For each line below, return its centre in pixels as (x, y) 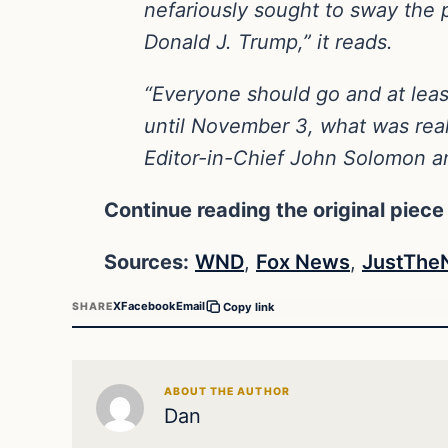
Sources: (146, 261)
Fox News (303, 261)
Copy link (249, 306)
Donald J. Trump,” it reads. (268, 41)
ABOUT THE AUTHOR (227, 391)
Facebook (149, 306)
